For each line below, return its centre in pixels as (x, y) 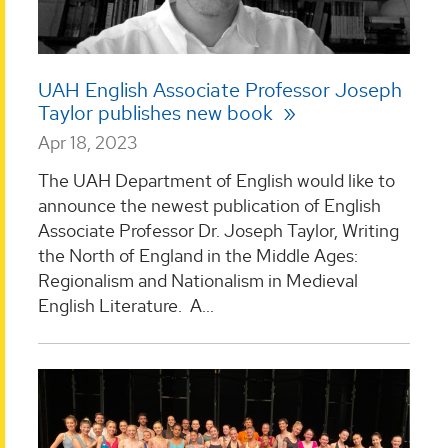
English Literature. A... (126, 305)
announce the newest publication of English (209, 205)
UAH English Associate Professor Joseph (220, 90)
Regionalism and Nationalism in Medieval (198, 280)
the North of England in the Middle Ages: (198, 255)
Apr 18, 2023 (88, 143)
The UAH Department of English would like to (216, 180)
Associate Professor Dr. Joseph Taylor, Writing (218, 230)
